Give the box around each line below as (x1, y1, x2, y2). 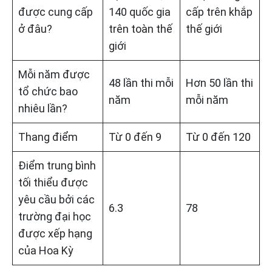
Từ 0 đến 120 (186, 131, 251, 144)
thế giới (186, 22, 222, 36)
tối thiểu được (18, 176, 88, 189)
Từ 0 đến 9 (109, 131, 161, 144)
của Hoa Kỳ (18, 244, 73, 257)
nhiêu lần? (18, 102, 67, 115)
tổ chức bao (18, 85, 78, 98)
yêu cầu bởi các (18, 193, 95, 206)
